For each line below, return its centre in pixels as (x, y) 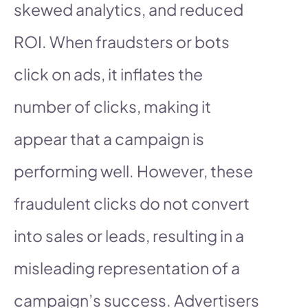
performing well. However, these (133, 170)
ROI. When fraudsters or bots (122, 41)
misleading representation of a (127, 267)
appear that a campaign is (109, 138)
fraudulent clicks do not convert (132, 203)
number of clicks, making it (112, 106)
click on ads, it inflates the (108, 74)
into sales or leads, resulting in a (129, 235)
